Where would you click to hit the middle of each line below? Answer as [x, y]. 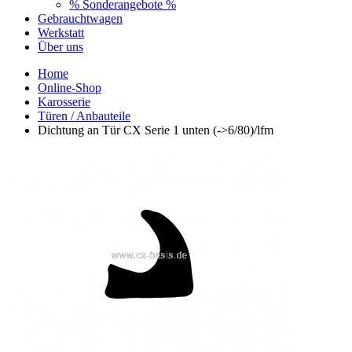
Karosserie [64, 101]
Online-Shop [70, 87]
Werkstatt [61, 32]
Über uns [60, 46]
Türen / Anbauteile [84, 115]
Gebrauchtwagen [80, 18]
